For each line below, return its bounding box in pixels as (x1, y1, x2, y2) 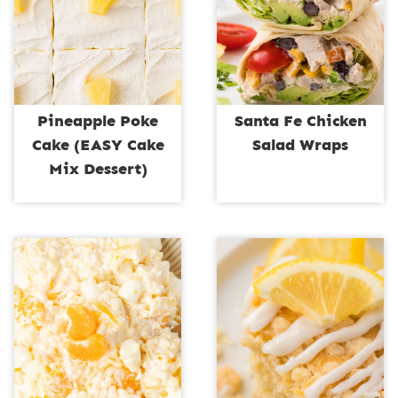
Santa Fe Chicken (234, 110, 367, 131)
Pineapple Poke (37, 110, 158, 131)
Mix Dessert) (48, 158, 147, 179)
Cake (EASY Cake (31, 134, 164, 155)
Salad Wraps (252, 134, 348, 155)
